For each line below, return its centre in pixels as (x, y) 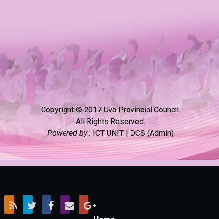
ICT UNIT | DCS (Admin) (133, 133)
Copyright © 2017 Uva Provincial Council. (110, 110)
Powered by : (70, 133)
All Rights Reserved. (110, 122)
